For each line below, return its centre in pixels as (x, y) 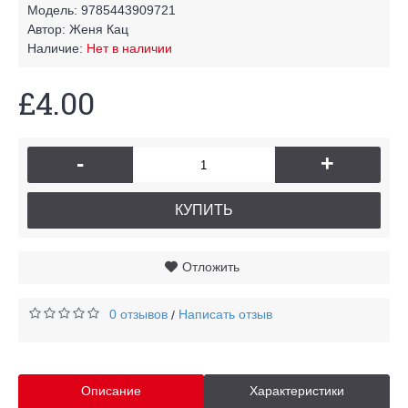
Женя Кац (99, 29)
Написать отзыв (225, 314)
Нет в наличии (129, 48)
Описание (111, 391)
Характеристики (297, 391)
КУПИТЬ (204, 210)
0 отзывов (138, 314)
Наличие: (57, 48)
